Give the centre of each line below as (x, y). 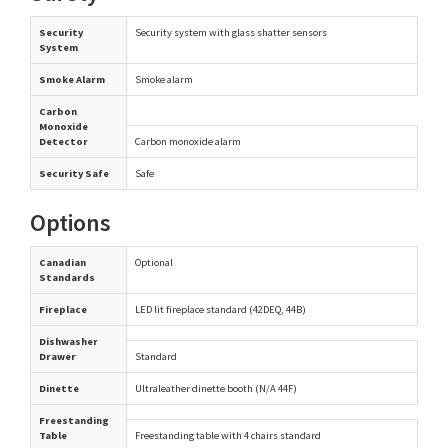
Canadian (62, 262)
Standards (67, 277)
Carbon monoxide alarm (188, 141)
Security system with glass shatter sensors (231, 32)
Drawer (57, 356)
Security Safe (74, 173)
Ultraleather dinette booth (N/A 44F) (216, 388)
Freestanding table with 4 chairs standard (228, 435)
